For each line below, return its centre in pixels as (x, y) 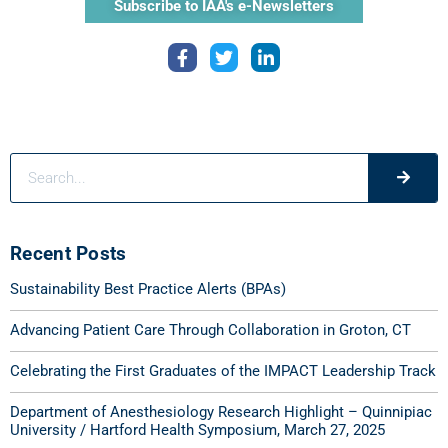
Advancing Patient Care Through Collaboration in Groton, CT (210, 330)
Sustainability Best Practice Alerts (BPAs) (148, 289)
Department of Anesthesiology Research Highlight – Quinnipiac (221, 412)
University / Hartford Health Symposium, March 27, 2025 (197, 430)
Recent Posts (68, 254)
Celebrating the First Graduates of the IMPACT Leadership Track (223, 371)
